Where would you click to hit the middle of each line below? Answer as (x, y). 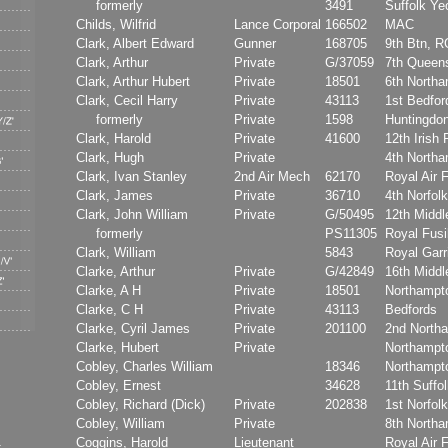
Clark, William (116, 252)
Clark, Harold (113, 138)
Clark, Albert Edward (135, 43)
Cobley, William (120, 423)
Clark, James (114, 195)
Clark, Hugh (110, 157)
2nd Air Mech (272, 176)
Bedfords (411, 309)
